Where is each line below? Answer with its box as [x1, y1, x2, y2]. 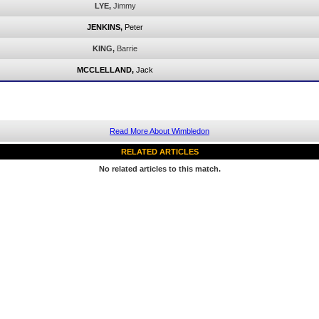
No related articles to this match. [98, 164, 221, 173]
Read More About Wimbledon [110, 127, 209, 135]
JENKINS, [87, 23, 122, 31]
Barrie [117, 44, 137, 53]
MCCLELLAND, [77, 66, 134, 74]
